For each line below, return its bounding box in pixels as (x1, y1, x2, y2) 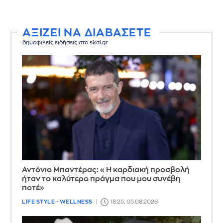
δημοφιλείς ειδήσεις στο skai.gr (22, 39, 108, 45)
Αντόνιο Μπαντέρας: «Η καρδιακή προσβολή (22, 166, 190, 174)
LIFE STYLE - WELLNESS (22, 199, 93, 205)
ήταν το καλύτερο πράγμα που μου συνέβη (22, 175, 181, 183)
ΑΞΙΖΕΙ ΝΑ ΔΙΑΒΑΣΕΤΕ (22, 27, 151, 38)
